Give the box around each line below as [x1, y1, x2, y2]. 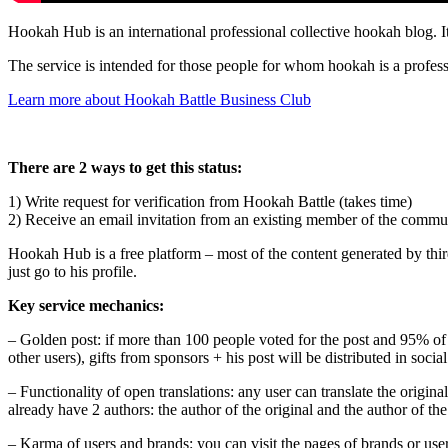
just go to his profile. [8, 262, 137, 280]
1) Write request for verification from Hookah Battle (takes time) [8, 192, 412, 210]
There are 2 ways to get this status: [8, 158, 242, 176]
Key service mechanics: [8, 296, 164, 314]
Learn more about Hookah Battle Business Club [8, 90, 311, 108]
